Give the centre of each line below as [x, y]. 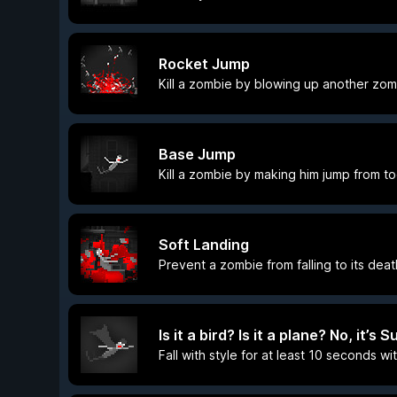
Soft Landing [204, 245]
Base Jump [197, 154]
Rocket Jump [204, 64]
